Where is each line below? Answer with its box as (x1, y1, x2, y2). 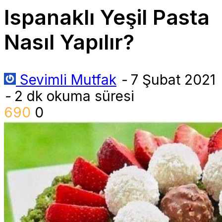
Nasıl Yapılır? (4, 29, 134, 55)
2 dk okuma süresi (10, 88, 134, 105)
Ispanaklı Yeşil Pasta (4, 4, 210, 30)
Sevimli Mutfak (20, 71, 116, 89)
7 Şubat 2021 (131, 71, 216, 89)
